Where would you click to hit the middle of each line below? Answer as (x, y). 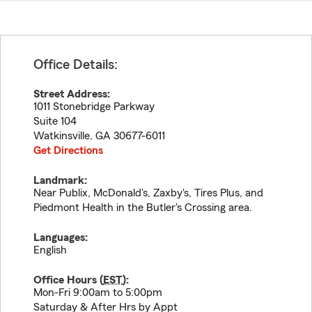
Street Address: (72, 94)
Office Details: (76, 65)
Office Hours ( (68, 280)
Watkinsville (62, 136)
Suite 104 (55, 121)
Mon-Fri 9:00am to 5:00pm (98, 292)
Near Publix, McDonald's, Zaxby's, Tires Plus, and (148, 193)
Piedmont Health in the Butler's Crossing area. (143, 208)
